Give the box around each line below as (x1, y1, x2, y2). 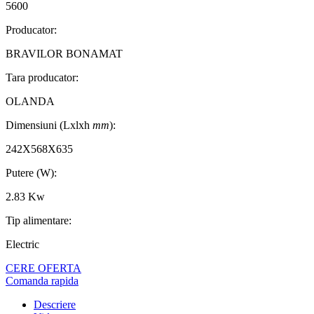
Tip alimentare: (6, 214, 71, 227)
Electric (6, 238, 39, 251)
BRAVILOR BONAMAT (6, 48, 123, 60)
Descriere (34, 299, 76, 311)
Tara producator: (6, 71, 78, 84)
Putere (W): (6, 167, 57, 179)
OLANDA (6, 95, 55, 108)
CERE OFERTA (6, 262, 81, 275)
